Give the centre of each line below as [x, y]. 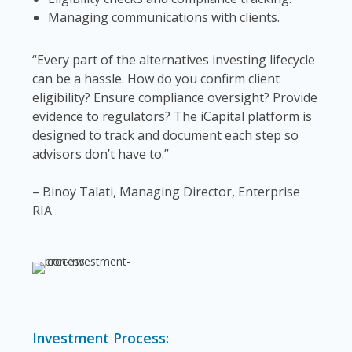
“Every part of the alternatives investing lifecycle [173, 60]
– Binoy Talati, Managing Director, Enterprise [166, 192]
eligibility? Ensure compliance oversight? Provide [174, 97]
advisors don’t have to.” [100, 154]
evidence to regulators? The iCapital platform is [172, 116]
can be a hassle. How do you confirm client [156, 79]
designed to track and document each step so [165, 135]
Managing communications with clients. [163, 17]
